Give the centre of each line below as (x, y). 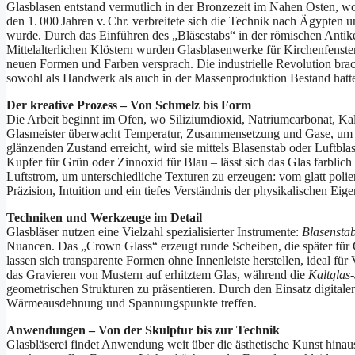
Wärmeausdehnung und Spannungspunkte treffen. (132, 303)
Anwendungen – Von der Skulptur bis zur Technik (143, 330)
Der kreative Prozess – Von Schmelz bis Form (129, 105)
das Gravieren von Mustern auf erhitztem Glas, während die (157, 275)
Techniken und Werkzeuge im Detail (104, 218)
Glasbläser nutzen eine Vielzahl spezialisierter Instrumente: (154, 232)
